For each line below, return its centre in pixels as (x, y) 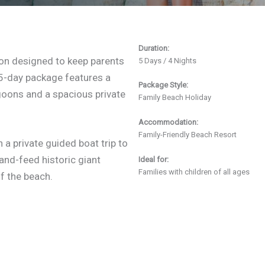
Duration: (154, 48)
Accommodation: (168, 122)
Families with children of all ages (194, 172)
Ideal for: (153, 159)
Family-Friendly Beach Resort (188, 135)
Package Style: (163, 85)
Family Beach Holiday (175, 98)
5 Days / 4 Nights (167, 60)
